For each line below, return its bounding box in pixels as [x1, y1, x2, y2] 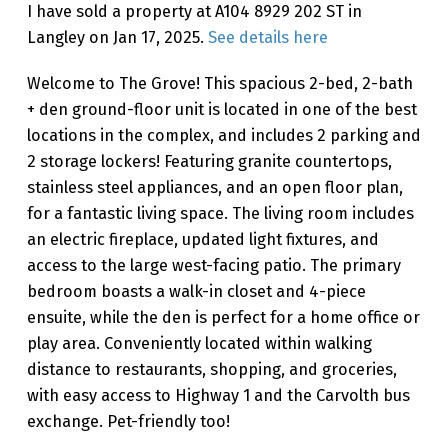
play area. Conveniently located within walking [26, 334, 372, 354]
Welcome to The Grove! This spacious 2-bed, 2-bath [26, 74, 413, 94]
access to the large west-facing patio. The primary [26, 256, 401, 276]
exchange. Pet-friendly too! [26, 412, 230, 432]
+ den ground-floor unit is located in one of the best [26, 100, 417, 120]
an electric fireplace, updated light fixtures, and [26, 230, 379, 250]
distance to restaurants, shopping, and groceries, [26, 360, 397, 380]
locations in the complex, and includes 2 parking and [26, 126, 421, 146]
